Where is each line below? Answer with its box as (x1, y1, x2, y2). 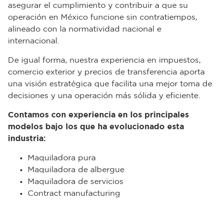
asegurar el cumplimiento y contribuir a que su (8, 1, 188, 9)
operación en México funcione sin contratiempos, (8, 13, 197, 21)
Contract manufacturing (28, 189, 120, 197)
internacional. (8, 37, 59, 45)
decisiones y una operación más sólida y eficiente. (8, 92, 200, 100)
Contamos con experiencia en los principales (8, 111, 189, 119)
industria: (8, 135, 46, 143)
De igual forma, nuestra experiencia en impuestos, (8, 56, 201, 64)
